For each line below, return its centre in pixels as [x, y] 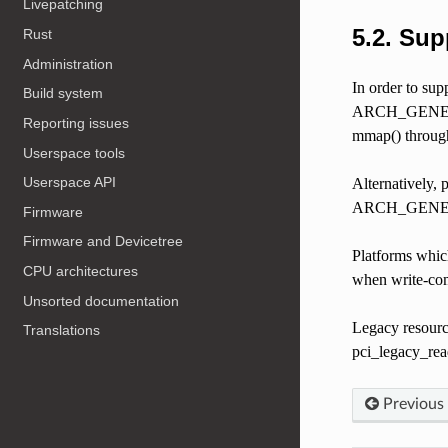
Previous [411, 403]
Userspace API [70, 182]
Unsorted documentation [101, 300]
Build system [63, 93]
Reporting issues [76, 122]
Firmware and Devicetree [103, 241]
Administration [68, 63]
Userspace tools [74, 152]
